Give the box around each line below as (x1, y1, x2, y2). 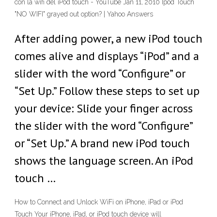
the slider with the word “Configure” (15, 118, 192, 133)
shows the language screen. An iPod (15, 153, 193, 168)
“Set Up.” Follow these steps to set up (15, 83, 200, 98)
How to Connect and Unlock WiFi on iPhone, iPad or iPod (15, 198, 183, 206)
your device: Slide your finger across (15, 101, 193, 116)
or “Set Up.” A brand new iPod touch (15, 136, 190, 151)
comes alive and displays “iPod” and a (15, 48, 199, 63)
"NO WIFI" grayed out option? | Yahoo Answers (15, 10, 153, 18)
